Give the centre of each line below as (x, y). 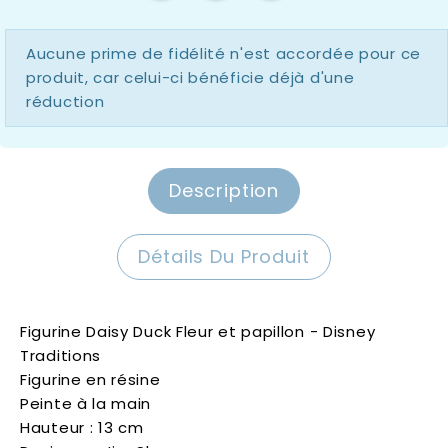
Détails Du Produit (224, 257)
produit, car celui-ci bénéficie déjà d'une (190, 78)
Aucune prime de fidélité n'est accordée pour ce (223, 54)
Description (224, 191)
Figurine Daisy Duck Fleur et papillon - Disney (198, 332)
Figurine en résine (90, 380)
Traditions (60, 356)
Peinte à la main (86, 404)
